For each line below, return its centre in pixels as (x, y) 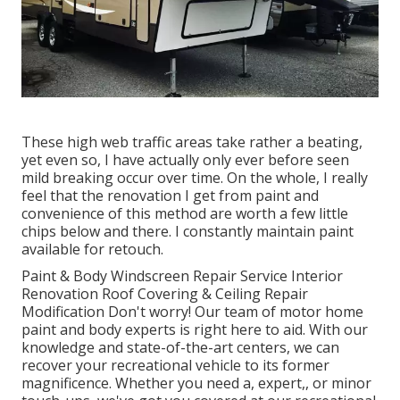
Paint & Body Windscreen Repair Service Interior (182, 276)
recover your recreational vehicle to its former (175, 366)
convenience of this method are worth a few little (185, 214)
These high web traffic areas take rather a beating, (192, 142)
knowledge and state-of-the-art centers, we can (180, 348)
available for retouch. (92, 250)
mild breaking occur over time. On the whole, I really (195, 178)
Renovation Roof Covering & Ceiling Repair (165, 294)
